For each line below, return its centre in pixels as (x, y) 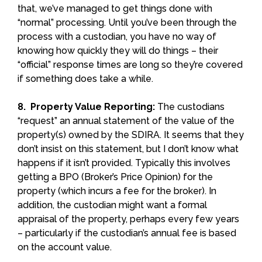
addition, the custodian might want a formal (112, 205)
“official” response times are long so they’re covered (130, 64)
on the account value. (65, 247)
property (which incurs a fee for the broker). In (117, 191)
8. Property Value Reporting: (86, 106)
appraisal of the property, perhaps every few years (128, 219)
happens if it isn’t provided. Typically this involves (124, 163)
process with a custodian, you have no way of (117, 36)
